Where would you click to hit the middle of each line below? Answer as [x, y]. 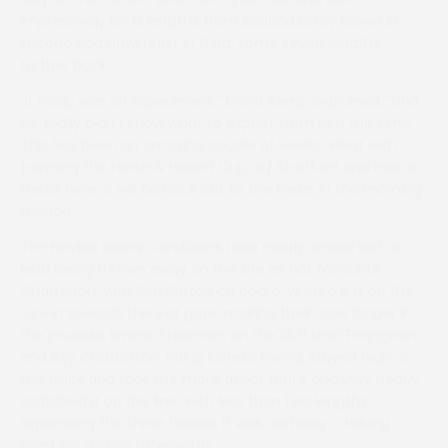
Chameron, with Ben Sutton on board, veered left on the [217, 291]
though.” [49, 211]
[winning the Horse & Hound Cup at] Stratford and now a [218, 167]
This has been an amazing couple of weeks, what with [208, 145]
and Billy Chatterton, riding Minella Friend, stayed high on [216, 357]
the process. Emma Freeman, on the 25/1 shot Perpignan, [219, 335]
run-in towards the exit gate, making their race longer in [216, 313]
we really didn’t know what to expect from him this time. [217, 123]
